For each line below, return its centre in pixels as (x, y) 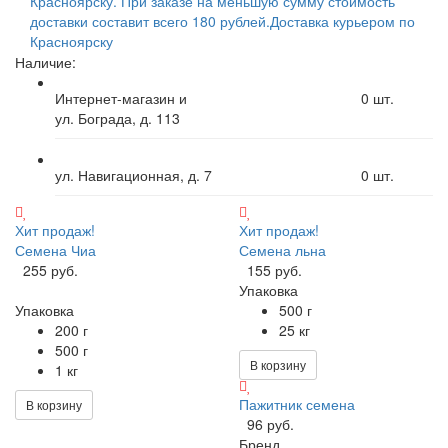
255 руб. (50, 269)
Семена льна (282, 249)
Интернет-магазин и (121, 97)
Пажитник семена (297, 403)
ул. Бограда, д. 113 (117, 117)
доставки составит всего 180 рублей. (150, 20)
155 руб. (274, 269)
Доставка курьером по (342, 20)
